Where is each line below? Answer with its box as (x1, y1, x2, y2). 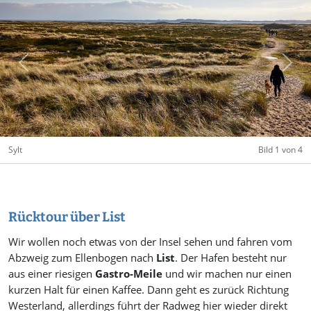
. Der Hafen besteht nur (175, 250, 287, 265)
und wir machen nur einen (162, 266, 292, 281)
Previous (22, 62, 65, 77)
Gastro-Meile (95, 266, 162, 281)
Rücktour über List (8, 208, 126, 225)
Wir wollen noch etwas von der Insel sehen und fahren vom (8, 234, 292, 249)
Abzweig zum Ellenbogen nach (8, 250, 156, 265)
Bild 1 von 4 (258, 143, 303, 155)
